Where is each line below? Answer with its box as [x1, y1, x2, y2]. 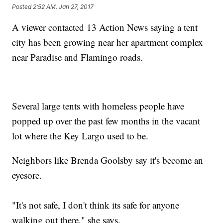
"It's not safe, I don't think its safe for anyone [12, 199, 180, 212]
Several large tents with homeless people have [12, 100, 185, 112]
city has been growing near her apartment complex [12, 36, 204, 49]
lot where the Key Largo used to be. [12, 129, 149, 142]
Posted [12, 2, 33, 10]
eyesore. [12, 169, 42, 182]
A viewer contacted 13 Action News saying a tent [12, 21, 198, 34]
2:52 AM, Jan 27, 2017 [33, 2, 94, 10]
